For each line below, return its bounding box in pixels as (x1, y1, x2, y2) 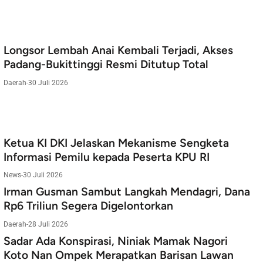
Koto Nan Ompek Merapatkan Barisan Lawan (4, 248, 234, 262)
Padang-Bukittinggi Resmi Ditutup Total (4, 58, 208, 72)
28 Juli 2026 (28, 219, 68, 228)
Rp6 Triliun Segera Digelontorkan (4, 199, 173, 213)
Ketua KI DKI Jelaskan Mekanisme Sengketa (4, 136, 229, 150)
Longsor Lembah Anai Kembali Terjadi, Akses (4, 43, 233, 58)
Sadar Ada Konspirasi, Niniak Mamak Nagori (4, 234, 228, 248)
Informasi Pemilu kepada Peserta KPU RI (4, 150, 210, 164)
